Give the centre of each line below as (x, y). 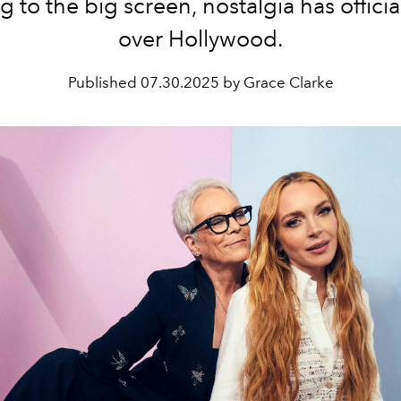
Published (104, 82)
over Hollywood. (200, 38)
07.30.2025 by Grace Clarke (237, 82)
